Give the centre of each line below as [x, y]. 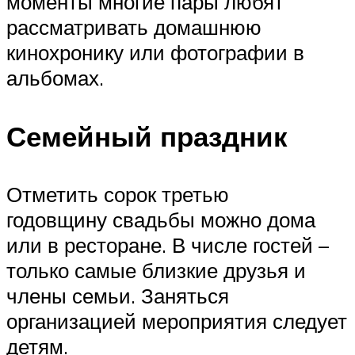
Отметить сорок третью [118, 194]
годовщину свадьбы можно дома [161, 219]
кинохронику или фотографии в [155, 53]
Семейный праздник [147, 136]
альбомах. [55, 78]
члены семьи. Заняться [118, 295]
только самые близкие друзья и [156, 270]
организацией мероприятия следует [177, 321]
